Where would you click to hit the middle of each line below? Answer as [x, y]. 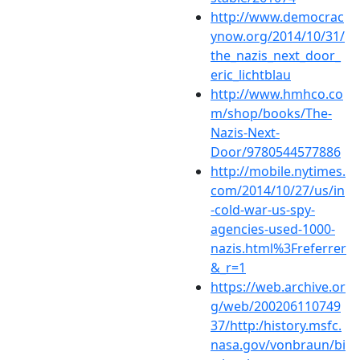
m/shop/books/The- [271, 113]
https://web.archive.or [278, 286]
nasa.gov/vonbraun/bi [278, 344]
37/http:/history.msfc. [276, 325]
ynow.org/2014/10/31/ [278, 36]
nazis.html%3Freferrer [278, 248]
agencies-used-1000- [273, 229]
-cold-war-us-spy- [263, 209]
